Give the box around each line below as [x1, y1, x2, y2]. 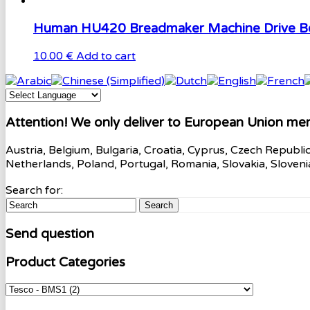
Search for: [6, 183, 63, 198]
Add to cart [76, 49, 136, 64]
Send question [6, 226, 94, 241]
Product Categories [6, 254, 125, 270]
